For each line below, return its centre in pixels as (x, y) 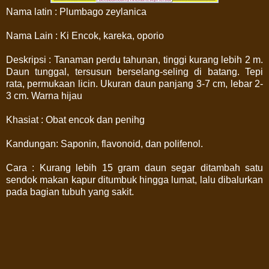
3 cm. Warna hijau (44, 95)
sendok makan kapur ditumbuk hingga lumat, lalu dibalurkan (134, 180)
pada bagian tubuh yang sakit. (70, 192)
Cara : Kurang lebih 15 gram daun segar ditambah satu (134, 168)
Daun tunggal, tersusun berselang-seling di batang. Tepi (134, 71)
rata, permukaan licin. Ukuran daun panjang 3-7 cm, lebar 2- (134, 83)
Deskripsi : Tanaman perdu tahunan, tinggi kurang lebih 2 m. (134, 59)
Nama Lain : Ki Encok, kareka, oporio (85, 35)
